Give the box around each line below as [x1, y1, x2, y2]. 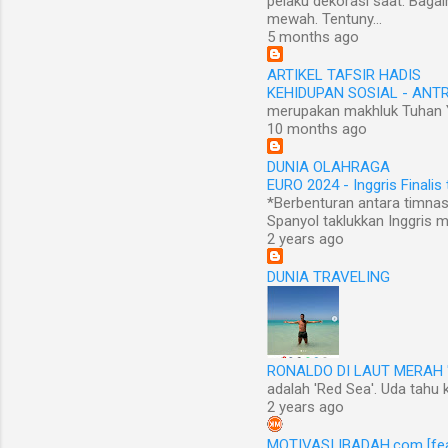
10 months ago [267, 120, 367, 138]
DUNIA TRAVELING [267, 268, 390, 286]
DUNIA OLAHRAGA [267, 158, 390, 176]
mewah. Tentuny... [267, 10, 382, 28]
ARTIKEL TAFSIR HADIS [267, 66, 421, 84]
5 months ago [267, 28, 359, 46]
